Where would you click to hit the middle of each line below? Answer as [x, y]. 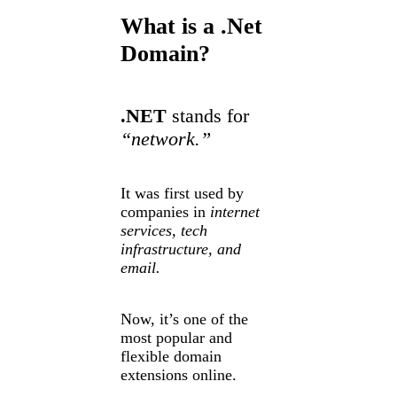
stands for [207, 116]
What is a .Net [191, 26]
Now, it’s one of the [184, 319]
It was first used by [182, 193]
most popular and [176, 338]
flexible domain [171, 357]
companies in [163, 211]
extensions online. [178, 375]
